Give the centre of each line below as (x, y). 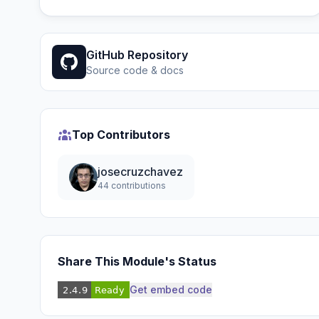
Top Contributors (121, 135)
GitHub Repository (137, 55)
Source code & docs (135, 70)
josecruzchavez (140, 172)
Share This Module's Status (137, 261)
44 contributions (132, 185)
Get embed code (171, 289)
